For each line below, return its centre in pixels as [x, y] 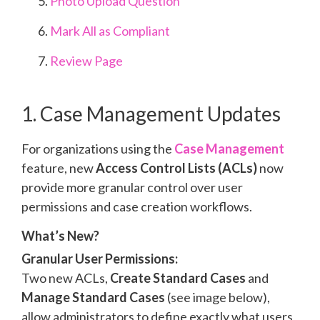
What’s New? [60, 236]
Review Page [86, 61]
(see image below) [217, 297]
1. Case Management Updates [151, 114]
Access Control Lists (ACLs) [176, 168]
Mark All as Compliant [110, 31]
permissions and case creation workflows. [137, 207]
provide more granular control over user [132, 187]
